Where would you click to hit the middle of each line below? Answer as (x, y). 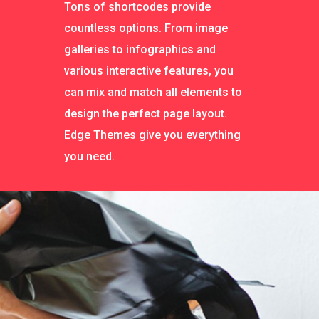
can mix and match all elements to (153, 93)
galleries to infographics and (140, 50)
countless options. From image (146, 28)
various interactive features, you (149, 71)
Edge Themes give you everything (152, 135)
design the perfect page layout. (146, 114)
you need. (89, 157)
